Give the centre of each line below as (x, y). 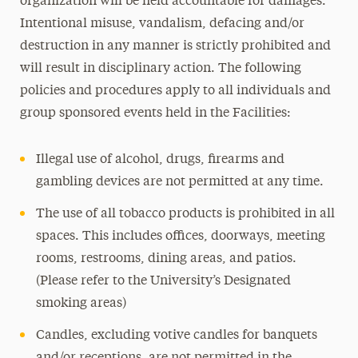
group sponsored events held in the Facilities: (155, 113)
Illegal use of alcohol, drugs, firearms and (160, 160)
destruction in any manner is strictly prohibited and (175, 46)
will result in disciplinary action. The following (160, 69)
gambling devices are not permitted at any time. (179, 182)
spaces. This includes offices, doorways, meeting (180, 237)
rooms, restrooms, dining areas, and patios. (166, 259)
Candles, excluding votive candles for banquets (176, 336)
